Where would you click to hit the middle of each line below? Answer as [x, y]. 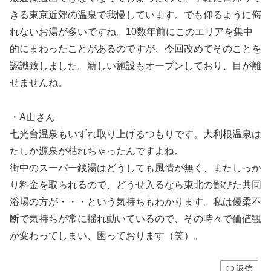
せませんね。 [39, 82]
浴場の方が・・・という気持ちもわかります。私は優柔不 [135, 201]
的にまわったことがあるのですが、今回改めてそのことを [135, 48]
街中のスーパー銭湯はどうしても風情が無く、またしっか [135, 168]
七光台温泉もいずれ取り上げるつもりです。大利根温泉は [135, 134]
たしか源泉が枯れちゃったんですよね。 [97, 151]
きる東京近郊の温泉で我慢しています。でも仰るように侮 [135, 15]
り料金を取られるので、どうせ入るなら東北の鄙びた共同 [135, 184]
